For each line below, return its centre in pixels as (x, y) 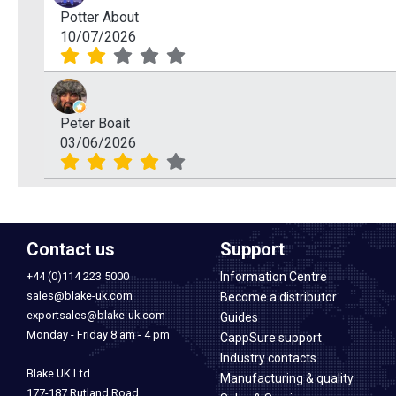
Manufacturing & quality (287, 378)
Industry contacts (268, 358)
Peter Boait (95, 124)
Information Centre (274, 276)
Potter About (99, 18)
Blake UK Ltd (58, 373)
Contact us (71, 249)
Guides (239, 317)
